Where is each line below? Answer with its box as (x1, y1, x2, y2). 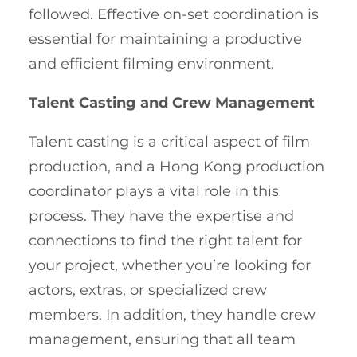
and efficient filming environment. (29, 54, 274, 73)
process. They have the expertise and (29, 206, 294, 225)
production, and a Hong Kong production (29, 157, 324, 175)
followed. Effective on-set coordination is (29, 5, 319, 23)
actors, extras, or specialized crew (29, 280, 267, 299)
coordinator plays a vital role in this (29, 182, 279, 200)
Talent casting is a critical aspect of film (29, 132, 310, 151)
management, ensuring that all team (29, 330, 296, 348)
